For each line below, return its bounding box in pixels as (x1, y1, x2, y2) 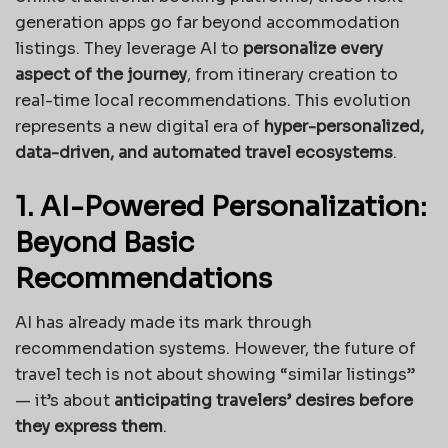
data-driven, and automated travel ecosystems (15, 142, 393, 164)
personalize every (243, 38, 383, 60)
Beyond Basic (15, 225, 194, 260)
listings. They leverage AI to (15, 38, 243, 60)
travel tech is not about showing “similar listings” (15, 364, 415, 386)
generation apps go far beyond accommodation (15, 12, 400, 34)
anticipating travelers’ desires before (114, 390, 413, 412)
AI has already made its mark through (15, 312, 312, 334)
